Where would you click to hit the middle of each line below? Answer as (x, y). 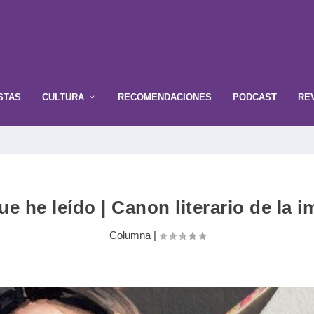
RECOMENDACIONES (165, 97)
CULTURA (63, 97)
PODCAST (255, 97)
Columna (130, 235)
